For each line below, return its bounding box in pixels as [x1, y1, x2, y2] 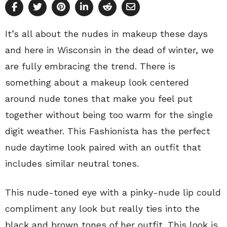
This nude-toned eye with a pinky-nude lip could [5, 186, 221, 198]
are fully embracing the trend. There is [5, 60, 175, 71]
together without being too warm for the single [5, 109, 213, 120]
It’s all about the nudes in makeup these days [5, 28, 208, 39]
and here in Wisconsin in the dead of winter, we [5, 44, 214, 55]
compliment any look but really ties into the [5, 203, 200, 214]
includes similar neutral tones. [5, 158, 139, 169]
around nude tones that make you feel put [5, 93, 193, 104]
